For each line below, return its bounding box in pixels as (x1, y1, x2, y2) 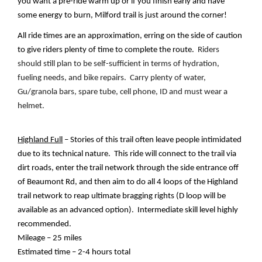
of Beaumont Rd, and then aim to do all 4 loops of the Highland (18, 178, 239, 187)
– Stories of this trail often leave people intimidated (63, 136, 242, 145)
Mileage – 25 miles (18, 234, 82, 243)
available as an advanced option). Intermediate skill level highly (18, 206, 239, 215)
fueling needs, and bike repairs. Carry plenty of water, (18, 73, 206, 82)
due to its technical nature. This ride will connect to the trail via (18, 150, 237, 159)
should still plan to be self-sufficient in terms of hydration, (18, 59, 220, 68)
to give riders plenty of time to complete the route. (18, 45, 198, 54)
